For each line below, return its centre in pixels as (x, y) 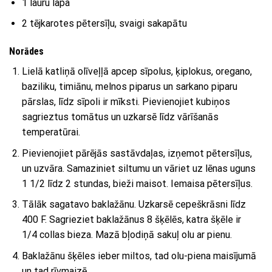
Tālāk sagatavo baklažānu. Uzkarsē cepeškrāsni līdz (134, 205)
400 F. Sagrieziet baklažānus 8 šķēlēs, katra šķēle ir (131, 220)
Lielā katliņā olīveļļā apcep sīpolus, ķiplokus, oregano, (137, 72)
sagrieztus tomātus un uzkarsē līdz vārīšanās (120, 117)
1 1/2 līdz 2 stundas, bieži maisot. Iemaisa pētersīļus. (137, 183)
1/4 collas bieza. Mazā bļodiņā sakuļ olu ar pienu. (127, 235)
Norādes (26, 52)
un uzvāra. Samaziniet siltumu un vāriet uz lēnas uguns (138, 168)
